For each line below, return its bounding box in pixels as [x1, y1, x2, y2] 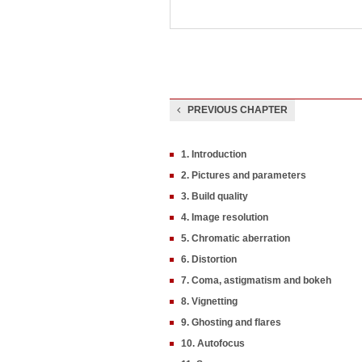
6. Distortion [181, 254, 237, 265]
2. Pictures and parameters [181, 170, 306, 181]
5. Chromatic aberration [181, 233, 290, 244]
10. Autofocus [181, 338, 245, 349]
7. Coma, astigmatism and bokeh [181, 275, 331, 286]
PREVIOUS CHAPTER [187, 104, 288, 116]
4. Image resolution [181, 212, 268, 223]
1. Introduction [181, 149, 246, 160]
